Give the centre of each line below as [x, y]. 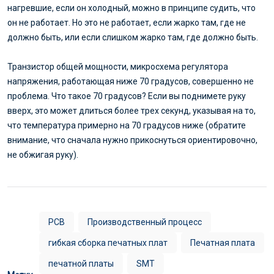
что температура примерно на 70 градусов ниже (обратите [127, 125]
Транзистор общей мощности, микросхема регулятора [118, 66]
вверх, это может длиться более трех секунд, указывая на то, [131, 110]
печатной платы [81, 263]
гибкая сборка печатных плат [108, 243]
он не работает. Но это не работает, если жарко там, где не [127, 22]
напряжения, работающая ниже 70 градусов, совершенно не [131, 81]
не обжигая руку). [43, 154]
